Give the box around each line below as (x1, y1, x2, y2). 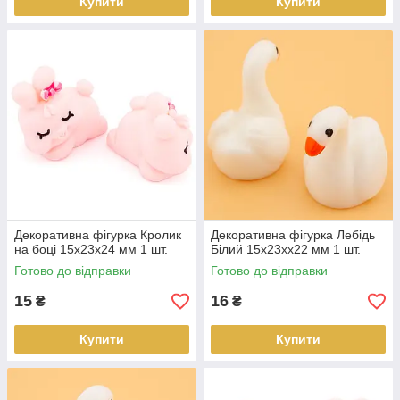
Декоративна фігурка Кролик (14, 228, 181, 242)
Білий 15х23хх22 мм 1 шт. (211, 242, 361, 256)
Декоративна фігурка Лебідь (211, 228, 375, 242)
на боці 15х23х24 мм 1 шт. (14, 242, 168, 256)
